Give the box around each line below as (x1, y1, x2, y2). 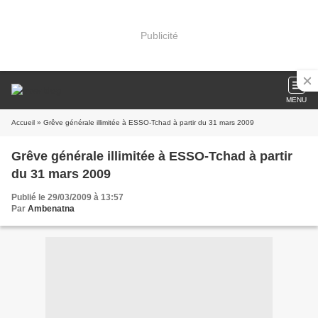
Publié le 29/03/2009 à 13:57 (11, 192, 124, 202)
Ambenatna (28, 204, 75, 214)
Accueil (11, 119, 35, 126)
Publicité (140, 29, 178, 41)
